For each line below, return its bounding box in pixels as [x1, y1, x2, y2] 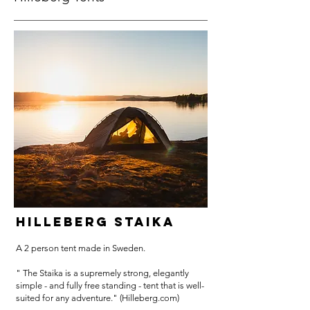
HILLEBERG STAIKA [16, 214, 175, 230]
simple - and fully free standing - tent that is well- [16, 280, 204, 291]
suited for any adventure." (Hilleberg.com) [16, 293, 179, 303]
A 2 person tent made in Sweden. [16, 243, 145, 253]
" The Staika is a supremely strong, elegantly [16, 268, 189, 278]
